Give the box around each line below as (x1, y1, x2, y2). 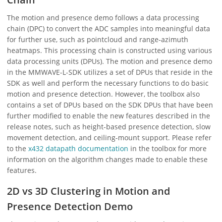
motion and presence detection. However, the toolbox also (7, 89, 200, 99)
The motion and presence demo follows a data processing (7, 13, 199, 23)
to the (7, 144, 28, 154)
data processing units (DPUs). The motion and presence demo (7, 56, 212, 66)
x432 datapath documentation (28, 144, 128, 154)
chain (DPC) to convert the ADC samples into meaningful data (7, 24, 210, 34)
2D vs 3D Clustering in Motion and (7, 184, 170, 198)
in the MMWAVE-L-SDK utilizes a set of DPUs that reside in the (7, 67, 213, 77)
